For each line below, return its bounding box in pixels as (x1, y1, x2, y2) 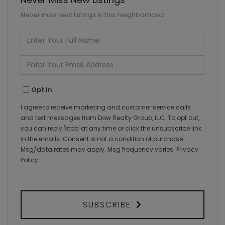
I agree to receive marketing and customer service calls (21, 103, 191, 112)
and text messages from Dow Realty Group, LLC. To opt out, (21, 114, 199, 123)
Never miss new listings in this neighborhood (21, 10, 165, 20)
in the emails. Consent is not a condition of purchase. (21, 135, 184, 144)
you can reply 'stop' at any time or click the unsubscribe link (21, 124, 201, 133)
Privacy (176, 145, 198, 154)
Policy (21, 156, 38, 165)
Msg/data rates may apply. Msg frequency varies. (21, 145, 176, 154)
